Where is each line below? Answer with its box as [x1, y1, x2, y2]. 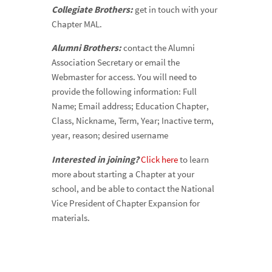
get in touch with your [132, 4, 217, 16]
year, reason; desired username [51, 129, 168, 141]
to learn [179, 153, 209, 165]
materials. [51, 211, 90, 223]
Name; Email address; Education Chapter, [51, 100, 209, 112]
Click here [140, 153, 180, 165]
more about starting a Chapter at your [51, 168, 194, 180]
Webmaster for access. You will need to [51, 71, 197, 83]
